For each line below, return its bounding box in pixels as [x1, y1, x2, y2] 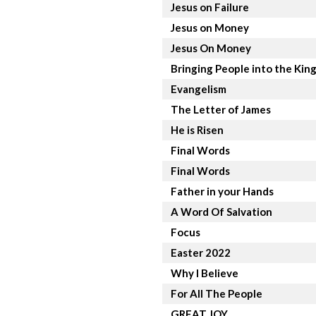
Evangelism [171, 82, 226, 95]
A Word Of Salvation [171, 205, 272, 218]
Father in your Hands [171, 184, 274, 197]
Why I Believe [171, 266, 238, 279]
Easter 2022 [171, 245, 231, 259]
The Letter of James [171, 102, 271, 116]
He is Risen [171, 123, 224, 136]
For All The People [171, 286, 262, 300]
